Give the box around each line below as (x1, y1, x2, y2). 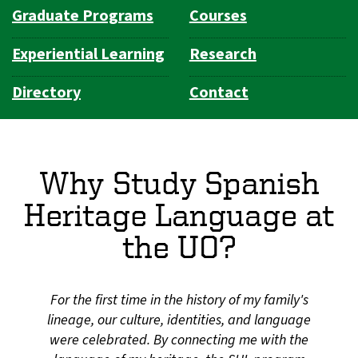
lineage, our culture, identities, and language (47, 309, 311, 330)
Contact (189, 82, 249, 105)
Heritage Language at (23, 197, 335, 233)
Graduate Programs (12, 4, 153, 27)
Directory (12, 82, 81, 105)
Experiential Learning (12, 42, 165, 66)
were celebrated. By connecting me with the (50, 329, 308, 350)
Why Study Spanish (38, 165, 320, 201)
